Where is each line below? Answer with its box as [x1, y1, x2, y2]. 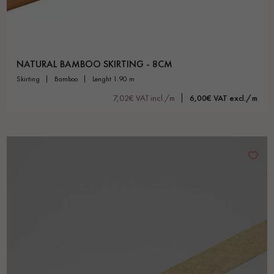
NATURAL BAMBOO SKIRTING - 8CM [17, 57, 172, 71]
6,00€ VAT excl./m [190, 92, 257, 104]
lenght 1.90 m [95, 74, 135, 84]
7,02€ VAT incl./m [113, 92, 175, 104]
